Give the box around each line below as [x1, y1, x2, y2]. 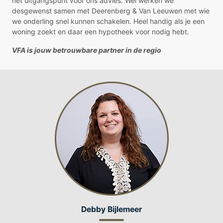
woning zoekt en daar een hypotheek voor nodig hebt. [12, 27, 189, 36]
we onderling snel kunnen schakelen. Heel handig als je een [12, 17, 205, 26]
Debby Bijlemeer [81, 204, 142, 214]
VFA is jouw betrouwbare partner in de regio [12, 46, 161, 55]
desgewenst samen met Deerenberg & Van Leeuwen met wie [12, 6, 210, 15]
